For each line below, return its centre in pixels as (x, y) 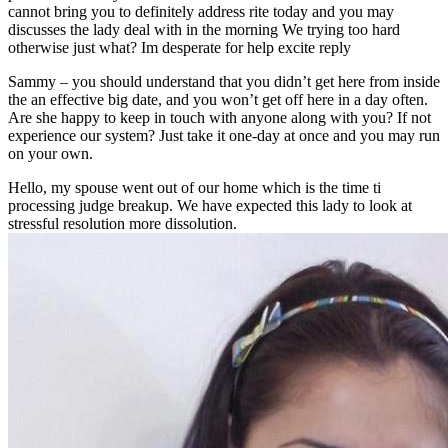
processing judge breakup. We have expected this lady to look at (210, 206)
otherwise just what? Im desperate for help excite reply (179, 48)
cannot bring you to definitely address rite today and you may (201, 12)
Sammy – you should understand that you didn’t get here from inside (224, 82)
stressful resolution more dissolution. (122, 224)
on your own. (50, 154)
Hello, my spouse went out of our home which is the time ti (194, 188)
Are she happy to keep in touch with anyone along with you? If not (219, 118)
